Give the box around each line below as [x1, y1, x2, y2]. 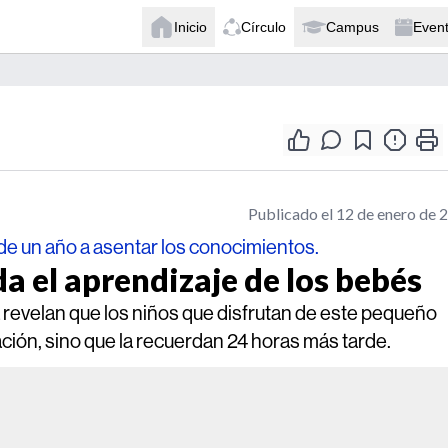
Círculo [241, 18, 286, 35]
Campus [326, 18, 379, 35]
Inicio [174, 18, 207, 35]
